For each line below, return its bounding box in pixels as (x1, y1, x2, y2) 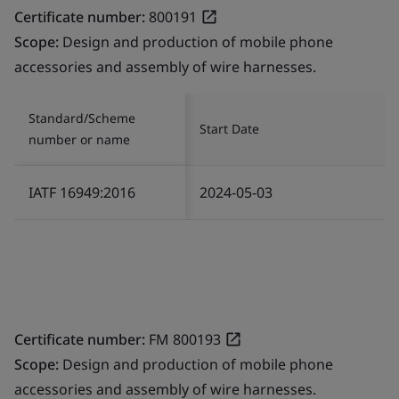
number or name (28, 130, 130, 148)
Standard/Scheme (28, 109, 135, 126)
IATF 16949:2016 (28, 182, 135, 202)
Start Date (199, 119, 259, 137)
